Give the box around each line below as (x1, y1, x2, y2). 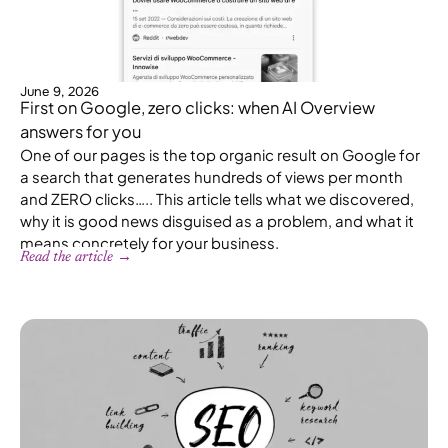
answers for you (20, 120, 141, 142)
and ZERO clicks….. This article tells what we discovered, (20, 188, 414, 208)
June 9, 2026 (20, 82, 99, 100)
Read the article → (20, 249, 132, 265)
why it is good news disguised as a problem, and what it (20, 210, 414, 230)
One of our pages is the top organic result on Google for (20, 144, 420, 164)
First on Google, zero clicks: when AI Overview (20, 96, 375, 118)
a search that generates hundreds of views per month (20, 166, 403, 186)
